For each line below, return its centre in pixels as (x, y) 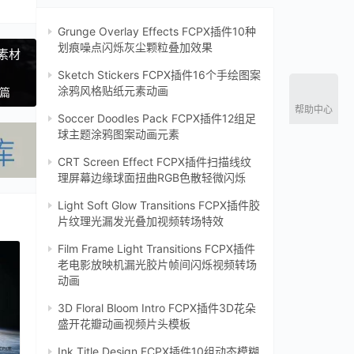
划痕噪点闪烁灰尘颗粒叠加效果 (135, 47)
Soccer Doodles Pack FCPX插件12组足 (157, 119)
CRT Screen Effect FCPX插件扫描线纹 (154, 162)
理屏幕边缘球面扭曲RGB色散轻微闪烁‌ (152, 178)
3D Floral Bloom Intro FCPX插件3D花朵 (157, 308)
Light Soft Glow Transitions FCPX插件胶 (159, 205)
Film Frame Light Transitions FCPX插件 (156, 249)
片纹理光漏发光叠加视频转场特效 (141, 221)
